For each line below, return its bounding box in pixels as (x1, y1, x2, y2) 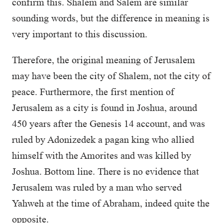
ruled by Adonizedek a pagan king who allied (12, 134, 194, 145)
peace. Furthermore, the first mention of (12, 86, 174, 97)
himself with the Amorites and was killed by (12, 150, 191, 161)
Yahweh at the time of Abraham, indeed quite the (12, 198, 210, 209)
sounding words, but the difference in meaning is (12, 12, 210, 23)
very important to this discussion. (12, 28, 147, 39)
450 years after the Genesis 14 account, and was (12, 118, 205, 129)
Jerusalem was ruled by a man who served (12, 182, 182, 193)
